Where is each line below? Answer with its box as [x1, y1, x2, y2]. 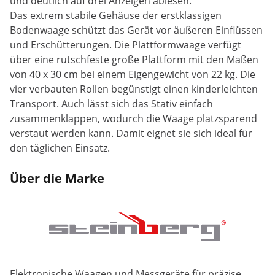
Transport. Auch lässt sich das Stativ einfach [10, 97, 213, 111]
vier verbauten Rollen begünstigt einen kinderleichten [10, 82, 258, 96]
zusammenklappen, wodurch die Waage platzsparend [10, 112, 257, 126]
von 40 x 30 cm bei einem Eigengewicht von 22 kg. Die [10, 68, 255, 82]
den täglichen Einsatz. [10, 141, 110, 155]
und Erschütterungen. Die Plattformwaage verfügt [10, 38, 241, 52]
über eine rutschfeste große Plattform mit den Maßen [10, 53, 258, 67]
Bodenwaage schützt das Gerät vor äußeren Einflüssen [10, 23, 263, 37]
